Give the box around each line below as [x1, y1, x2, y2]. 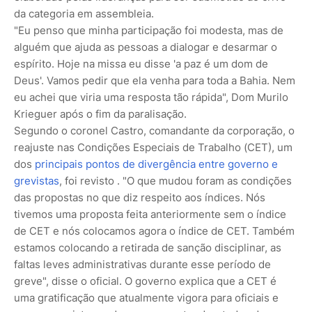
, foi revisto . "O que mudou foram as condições [59, 173, 292, 187]
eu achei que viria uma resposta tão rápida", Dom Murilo [14, 90, 288, 104]
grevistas [14, 173, 59, 187]
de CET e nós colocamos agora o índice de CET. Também [14, 224, 295, 237]
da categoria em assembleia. [14, 6, 154, 20]
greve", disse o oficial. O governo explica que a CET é [14, 274, 276, 288]
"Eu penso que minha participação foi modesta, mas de [14, 23, 283, 37]
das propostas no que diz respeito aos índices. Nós [14, 190, 265, 204]
